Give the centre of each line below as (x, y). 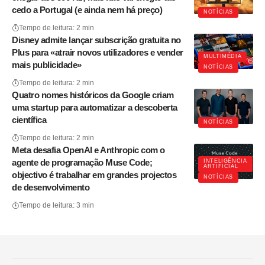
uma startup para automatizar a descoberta (95, 107)
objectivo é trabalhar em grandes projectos (94, 174)
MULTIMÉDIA (223, 56)
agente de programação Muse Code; (82, 162)
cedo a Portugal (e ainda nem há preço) (87, 9)
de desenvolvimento (51, 187)
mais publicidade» (47, 64)
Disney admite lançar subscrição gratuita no (96, 40)
